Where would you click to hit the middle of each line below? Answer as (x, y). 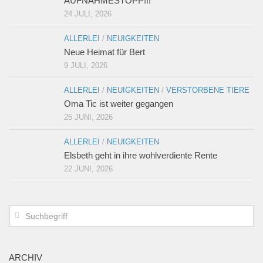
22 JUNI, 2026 (88, 169)
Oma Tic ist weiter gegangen (119, 104)
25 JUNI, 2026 (88, 117)
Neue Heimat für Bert (104, 52)
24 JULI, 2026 (88, 14)
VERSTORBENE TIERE (208, 90)
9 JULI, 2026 (86, 66)
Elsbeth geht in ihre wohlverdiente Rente (141, 156)
